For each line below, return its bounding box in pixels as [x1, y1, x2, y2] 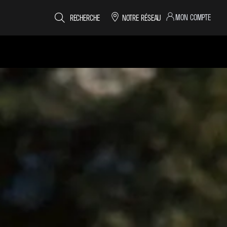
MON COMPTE [175, 12, 211, 22]
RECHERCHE [70, 13, 100, 23]
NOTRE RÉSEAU [122, 13, 161, 23]
